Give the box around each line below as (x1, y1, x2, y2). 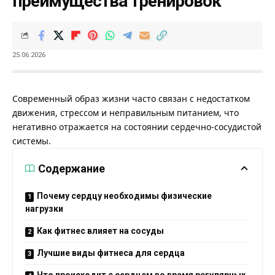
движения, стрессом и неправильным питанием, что (12, 106, 239, 118)
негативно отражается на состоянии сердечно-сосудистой (12, 120, 261, 133)
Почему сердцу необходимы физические (37, 190, 212, 201)
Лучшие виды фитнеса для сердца (37, 247, 185, 258)
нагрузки (25, 203, 63, 214)
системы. (12, 134, 51, 147)
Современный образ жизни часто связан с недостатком (12, 92, 250, 104)
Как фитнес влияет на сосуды (37, 225, 164, 236)
